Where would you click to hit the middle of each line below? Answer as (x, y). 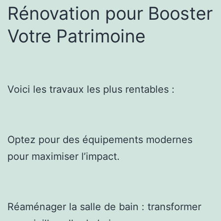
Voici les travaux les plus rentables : (91, 89)
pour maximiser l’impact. (64, 156)
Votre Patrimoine (76, 36)
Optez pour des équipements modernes (100, 139)
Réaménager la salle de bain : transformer (104, 206)
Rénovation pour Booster (110, 13)
